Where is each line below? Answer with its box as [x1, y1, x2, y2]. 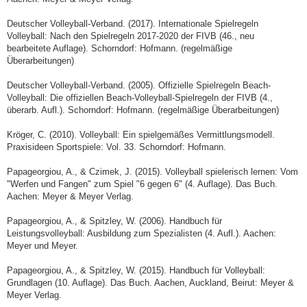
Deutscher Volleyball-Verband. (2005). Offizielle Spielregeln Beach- [7, 79, 271, 90]
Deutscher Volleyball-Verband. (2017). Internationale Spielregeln [7, 18, 258, 29]
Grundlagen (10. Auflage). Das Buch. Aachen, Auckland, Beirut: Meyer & [7, 277, 294, 288]
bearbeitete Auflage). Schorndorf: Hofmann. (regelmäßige [7, 42, 232, 53]
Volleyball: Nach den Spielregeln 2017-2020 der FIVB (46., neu [7, 30, 254, 41]
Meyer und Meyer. [7, 240, 78, 251]
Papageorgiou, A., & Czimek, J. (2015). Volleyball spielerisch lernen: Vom [7, 166, 298, 177]
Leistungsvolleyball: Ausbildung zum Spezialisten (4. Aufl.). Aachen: [7, 228, 276, 238]
